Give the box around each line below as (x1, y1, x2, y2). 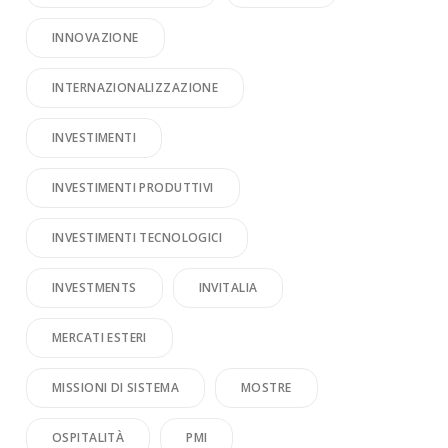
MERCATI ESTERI (52, 329, 147, 346)
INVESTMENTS (52, 279, 137, 296)
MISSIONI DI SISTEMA (52, 379, 179, 396)
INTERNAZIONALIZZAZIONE (52, 79, 219, 96)
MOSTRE (240, 379, 292, 396)
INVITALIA (198, 279, 258, 296)
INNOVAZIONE (52, 29, 139, 46)
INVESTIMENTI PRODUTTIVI (52, 179, 214, 196)
